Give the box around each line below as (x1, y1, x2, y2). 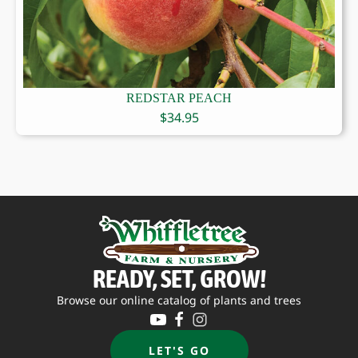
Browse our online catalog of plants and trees (57, 292, 301, 308)
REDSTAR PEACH (126, 91, 232, 105)
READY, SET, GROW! (92, 263, 266, 293)
